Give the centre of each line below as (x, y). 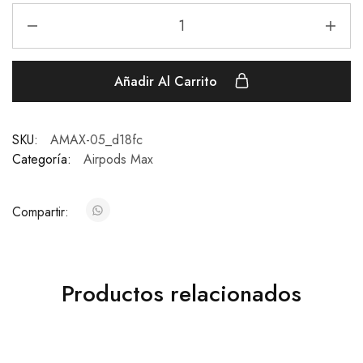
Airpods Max (118, 160)
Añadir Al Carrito (167, 82)
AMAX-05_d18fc (96, 140)
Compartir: (43, 212)
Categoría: (42, 160)
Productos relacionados (181, 294)
